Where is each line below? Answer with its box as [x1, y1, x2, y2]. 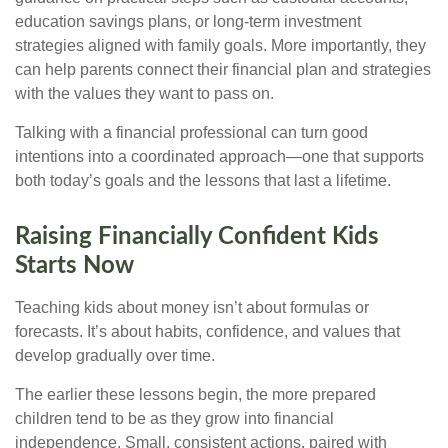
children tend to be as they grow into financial [15, 409, 334, 427]
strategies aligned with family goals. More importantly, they [15, 36, 426, 54]
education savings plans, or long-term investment [15, 12, 361, 30]
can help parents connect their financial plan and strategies [15, 60, 431, 78]
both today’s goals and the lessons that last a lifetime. [15, 171, 391, 189]
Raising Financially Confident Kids [15, 224, 379, 249]
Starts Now [15, 253, 134, 278]
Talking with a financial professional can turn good [15, 123, 368, 141]
